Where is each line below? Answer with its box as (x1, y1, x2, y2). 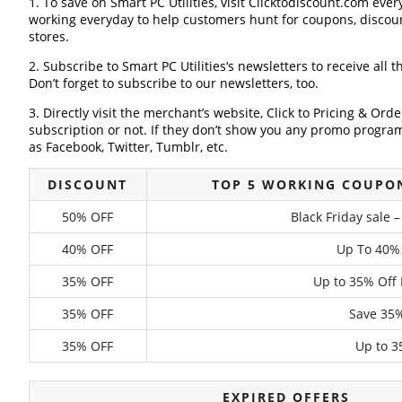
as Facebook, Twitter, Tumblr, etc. (28, 137, 228, 155)
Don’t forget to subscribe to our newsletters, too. (28, 74, 319, 92)
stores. (28, 27, 69, 45)
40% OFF (62, 240, 114, 258)
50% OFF (62, 207, 114, 225)
